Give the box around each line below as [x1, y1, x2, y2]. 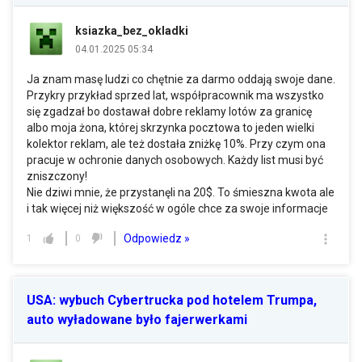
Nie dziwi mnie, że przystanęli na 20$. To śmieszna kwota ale [27, 186, 335, 199]
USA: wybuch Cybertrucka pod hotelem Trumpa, [27, 293, 317, 308]
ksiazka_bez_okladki [75, 23, 188, 37]
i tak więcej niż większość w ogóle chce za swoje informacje [27, 202, 328, 215]
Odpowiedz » [124, 231, 190, 245]
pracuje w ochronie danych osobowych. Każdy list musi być [27, 154, 323, 166]
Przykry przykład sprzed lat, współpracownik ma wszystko [27, 89, 324, 102]
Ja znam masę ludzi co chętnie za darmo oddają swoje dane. [27, 73, 335, 86]
